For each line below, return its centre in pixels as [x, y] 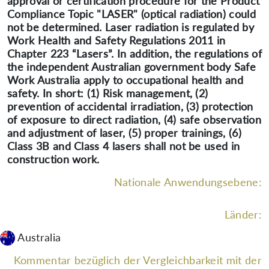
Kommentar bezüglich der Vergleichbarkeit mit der [138, 260]
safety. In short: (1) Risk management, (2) [108, 93]
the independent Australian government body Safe [132, 67]
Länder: [243, 214]
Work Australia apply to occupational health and [125, 80]
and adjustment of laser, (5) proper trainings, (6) [125, 133]
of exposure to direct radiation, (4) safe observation [134, 119]
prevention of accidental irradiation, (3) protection [130, 106]
